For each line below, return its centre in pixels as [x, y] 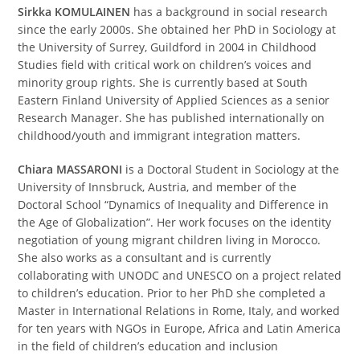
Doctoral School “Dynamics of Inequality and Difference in [174, 204]
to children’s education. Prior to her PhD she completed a [172, 292]
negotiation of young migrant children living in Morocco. [170, 239]
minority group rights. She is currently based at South [163, 82]
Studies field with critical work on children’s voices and [165, 64]
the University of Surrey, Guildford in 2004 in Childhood [168, 47]
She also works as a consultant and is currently [145, 257]
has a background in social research [229, 11]
